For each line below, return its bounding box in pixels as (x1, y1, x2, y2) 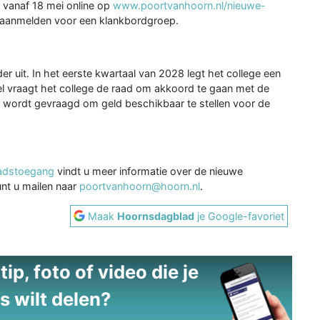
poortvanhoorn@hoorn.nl (79, 179, 200, 192)
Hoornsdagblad (117, 209, 195, 222)
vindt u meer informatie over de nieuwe (54, 164, 243, 177)
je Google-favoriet (194, 209, 285, 222)
